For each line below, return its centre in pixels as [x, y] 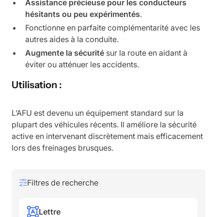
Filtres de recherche [63, 183]
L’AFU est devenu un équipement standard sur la [98, 113]
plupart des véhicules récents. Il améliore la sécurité [104, 124]
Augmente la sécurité [65, 53]
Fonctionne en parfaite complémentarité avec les [113, 28]
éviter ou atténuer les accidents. [82, 64]
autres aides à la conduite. [72, 39]
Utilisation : [37, 85]
